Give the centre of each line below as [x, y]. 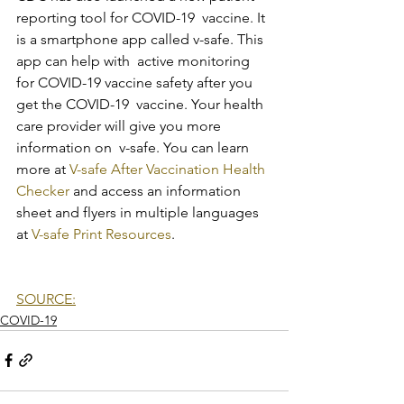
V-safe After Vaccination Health [169, 169]
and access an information [157, 190]
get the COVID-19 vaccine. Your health [142, 104]
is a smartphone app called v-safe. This [142, 39]
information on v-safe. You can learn [134, 147]
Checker [43, 190]
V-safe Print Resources [101, 234]
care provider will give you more [120, 125]
